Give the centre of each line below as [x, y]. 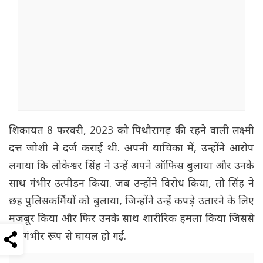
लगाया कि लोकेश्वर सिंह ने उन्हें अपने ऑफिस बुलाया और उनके [131, 167]
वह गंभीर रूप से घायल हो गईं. [69, 237]
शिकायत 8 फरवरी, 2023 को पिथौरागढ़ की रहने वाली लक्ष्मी [131, 131]
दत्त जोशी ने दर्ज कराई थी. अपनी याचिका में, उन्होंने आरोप [131, 149]
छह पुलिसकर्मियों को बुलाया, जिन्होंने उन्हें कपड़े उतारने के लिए [131, 202]
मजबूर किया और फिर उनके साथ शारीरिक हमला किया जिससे [131, 220]
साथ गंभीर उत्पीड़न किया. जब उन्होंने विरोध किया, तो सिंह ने [131, 184]
